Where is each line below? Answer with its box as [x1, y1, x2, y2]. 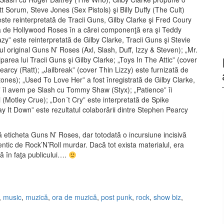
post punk [101, 192, 132, 202]
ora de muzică [52, 192, 97, 202]
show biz [153, 192, 181, 202]
